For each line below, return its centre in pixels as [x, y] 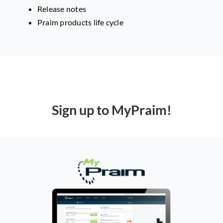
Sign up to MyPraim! [111, 110]
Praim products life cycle [80, 22]
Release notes [62, 9]
